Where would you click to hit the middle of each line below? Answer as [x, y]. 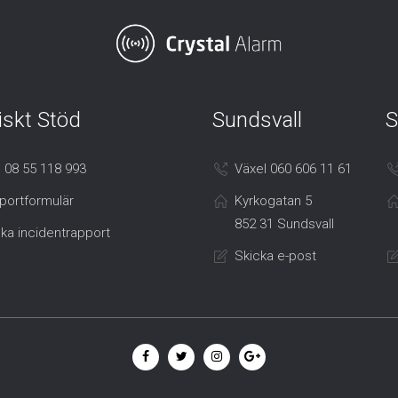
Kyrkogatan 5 [273, 201]
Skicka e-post [275, 256]
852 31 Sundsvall [284, 224]
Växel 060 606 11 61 [293, 169]
